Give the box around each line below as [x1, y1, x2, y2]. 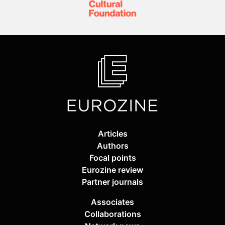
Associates [91, 197, 134, 207]
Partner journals [82, 177, 143, 187]
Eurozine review [82, 165, 143, 175]
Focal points [89, 153, 136, 163]
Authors [96, 141, 129, 151]
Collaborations [84, 209, 141, 219]
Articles [97, 129, 128, 139]
